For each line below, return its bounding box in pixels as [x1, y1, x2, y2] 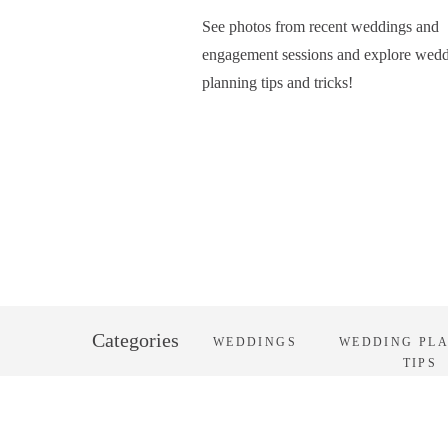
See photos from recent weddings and [202, 18, 439, 35]
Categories [92, 329, 179, 351]
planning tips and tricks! [202, 74, 357, 91]
